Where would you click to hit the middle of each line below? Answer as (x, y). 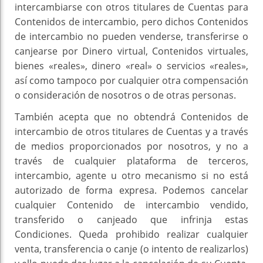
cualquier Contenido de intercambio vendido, (131, 205)
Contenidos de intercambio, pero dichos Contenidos (131, 22)
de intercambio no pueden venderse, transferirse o (131, 37)
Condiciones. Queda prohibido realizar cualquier (131, 235)
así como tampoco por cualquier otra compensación (131, 81)
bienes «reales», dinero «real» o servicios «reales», (131, 66)
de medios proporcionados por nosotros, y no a (131, 146)
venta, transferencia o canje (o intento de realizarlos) (131, 249)
